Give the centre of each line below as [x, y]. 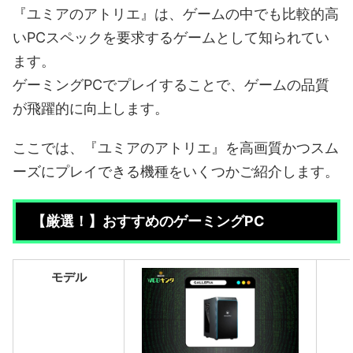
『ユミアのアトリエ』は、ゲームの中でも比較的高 [176, 14]
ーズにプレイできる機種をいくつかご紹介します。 [176, 172]
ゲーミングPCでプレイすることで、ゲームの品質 [171, 85]
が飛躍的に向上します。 [91, 109]
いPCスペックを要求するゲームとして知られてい [171, 38]
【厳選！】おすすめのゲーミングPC [148, 221]
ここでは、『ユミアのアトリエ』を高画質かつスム [176, 148]
